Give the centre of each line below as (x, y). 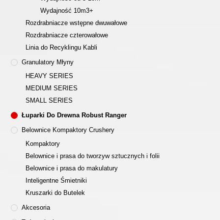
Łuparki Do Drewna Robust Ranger (74, 115)
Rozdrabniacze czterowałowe (67, 35)
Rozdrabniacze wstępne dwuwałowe (77, 23)
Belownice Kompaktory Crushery (68, 130)
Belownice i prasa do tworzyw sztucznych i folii (93, 156)
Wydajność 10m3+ (67, 11)
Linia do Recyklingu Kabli (62, 48)
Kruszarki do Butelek (55, 193)
